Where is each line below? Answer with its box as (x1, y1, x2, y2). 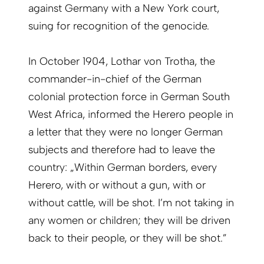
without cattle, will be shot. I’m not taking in (28, 196, 234, 210)
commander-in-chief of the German (28, 72, 202, 86)
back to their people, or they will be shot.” (28, 232, 227, 245)
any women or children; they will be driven (28, 214, 230, 227)
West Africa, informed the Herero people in (28, 108, 233, 121)
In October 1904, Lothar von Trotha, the (28, 55, 215, 68)
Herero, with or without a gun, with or (28, 179, 206, 192)
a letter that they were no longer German (28, 126, 223, 139)
